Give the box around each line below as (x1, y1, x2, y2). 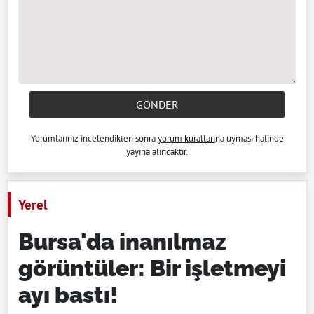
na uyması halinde (214, 132, 284, 145)
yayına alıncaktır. (126, 146, 188, 158)
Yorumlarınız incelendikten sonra (30, 132, 158, 145)
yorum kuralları (157, 132, 215, 145)
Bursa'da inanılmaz (18, 228, 226, 255)
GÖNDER (135, 97, 179, 112)
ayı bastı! (18, 282, 118, 308)
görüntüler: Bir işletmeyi (18, 255, 286, 282)
